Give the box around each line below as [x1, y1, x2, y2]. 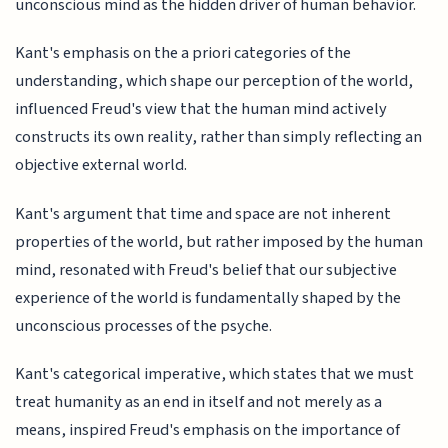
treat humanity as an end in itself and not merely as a [15, 390, 383, 415]
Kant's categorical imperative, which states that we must [15, 362, 415, 387]
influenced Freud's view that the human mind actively [15, 97, 388, 122]
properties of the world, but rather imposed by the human [15, 229, 424, 254]
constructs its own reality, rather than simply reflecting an [15, 125, 423, 150]
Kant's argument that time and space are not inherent [15, 201, 392, 226]
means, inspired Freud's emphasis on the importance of [15, 418, 401, 443]
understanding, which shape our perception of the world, [15, 69, 414, 94]
